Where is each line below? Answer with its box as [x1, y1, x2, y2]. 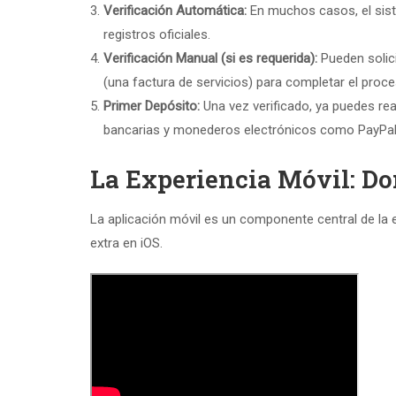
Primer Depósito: [103, 98, 200, 114]
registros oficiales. [103, 27, 210, 42]
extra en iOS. [90, 235, 163, 251]
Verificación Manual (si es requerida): [103, 50, 317, 66]
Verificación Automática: [103, 3, 247, 19]
